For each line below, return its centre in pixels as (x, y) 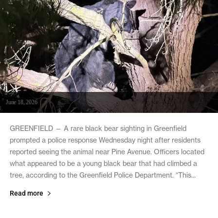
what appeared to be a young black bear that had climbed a (103, 163)
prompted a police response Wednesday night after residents (105, 140)
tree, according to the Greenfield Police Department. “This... (103, 175)
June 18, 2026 (22, 102)
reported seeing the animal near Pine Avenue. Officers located (107, 152)
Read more (27, 193)
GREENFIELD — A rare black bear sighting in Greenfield (98, 128)
